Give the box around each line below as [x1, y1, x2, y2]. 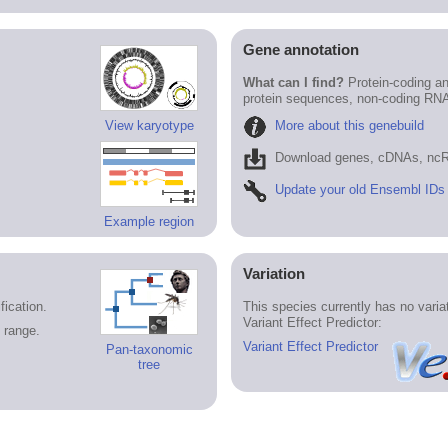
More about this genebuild [274, 118, 424, 134]
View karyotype [104, 118, 194, 134]
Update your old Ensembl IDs [274, 182, 445, 198]
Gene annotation [242, 41, 359, 59]
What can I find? [242, 74, 344, 90]
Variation [242, 265, 305, 283]
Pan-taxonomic [105, 342, 193, 358]
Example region [104, 214, 195, 230]
